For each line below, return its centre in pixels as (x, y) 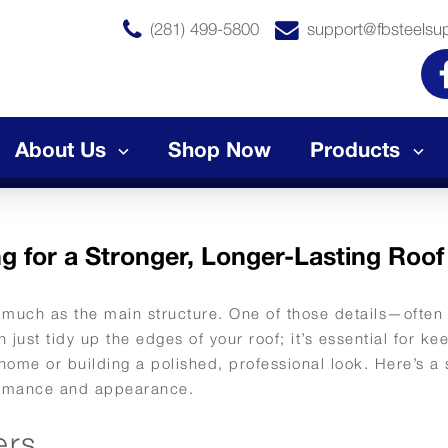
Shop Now (219, 149)
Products (355, 149)
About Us (61, 149)
